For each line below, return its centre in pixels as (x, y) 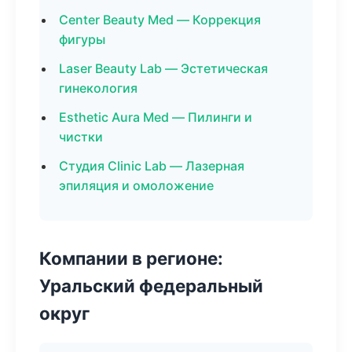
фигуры (82, 39)
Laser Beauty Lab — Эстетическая (163, 68)
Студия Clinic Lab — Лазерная (152, 166)
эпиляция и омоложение (136, 185)
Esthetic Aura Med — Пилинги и (156, 117)
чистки (81, 137)
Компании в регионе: (131, 258)
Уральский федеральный (151, 286)
